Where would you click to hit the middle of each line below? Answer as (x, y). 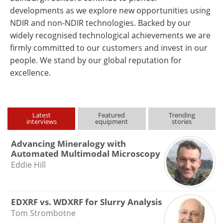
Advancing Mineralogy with (68, 144)
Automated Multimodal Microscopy (85, 154)
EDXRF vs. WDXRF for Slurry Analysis (86, 202)
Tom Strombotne (43, 213)
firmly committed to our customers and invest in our (109, 48)
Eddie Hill (28, 165)
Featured (112, 115)
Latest (41, 115)
